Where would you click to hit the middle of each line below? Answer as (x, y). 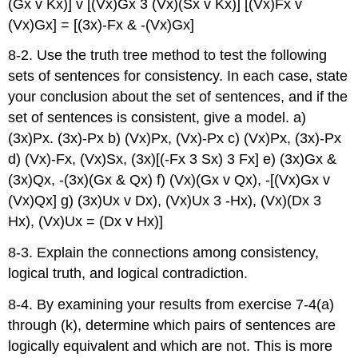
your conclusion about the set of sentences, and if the (178, 97)
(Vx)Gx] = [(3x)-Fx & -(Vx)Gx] (101, 24)
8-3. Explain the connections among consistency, (164, 253)
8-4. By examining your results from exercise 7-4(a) (171, 305)
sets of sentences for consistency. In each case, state (178, 76)
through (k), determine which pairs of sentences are (172, 326)
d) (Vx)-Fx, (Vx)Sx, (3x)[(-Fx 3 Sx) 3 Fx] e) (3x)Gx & (173, 159)
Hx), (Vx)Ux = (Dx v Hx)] (86, 222)
